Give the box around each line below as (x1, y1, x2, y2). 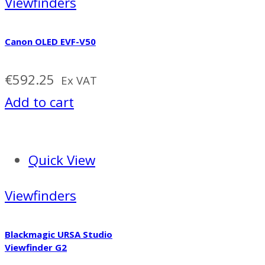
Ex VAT (61, 72, 97, 88)
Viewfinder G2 (5, 241, 67, 254)
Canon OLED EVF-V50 (5, 35, 96, 47)
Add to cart (5, 92, 74, 111)
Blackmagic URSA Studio (5, 228, 112, 241)
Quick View (28, 150, 95, 169)
